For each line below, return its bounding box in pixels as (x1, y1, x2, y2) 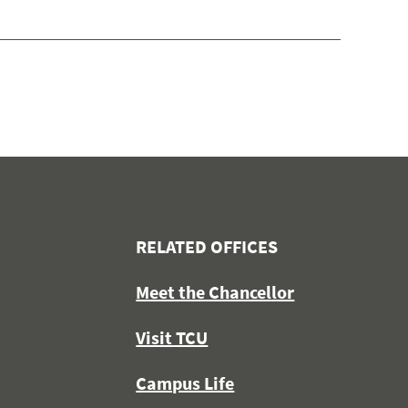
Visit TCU (136, 325, 209, 349)
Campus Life (136, 371, 235, 394)
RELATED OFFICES (136, 234, 279, 258)
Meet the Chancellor (136, 280, 295, 303)
